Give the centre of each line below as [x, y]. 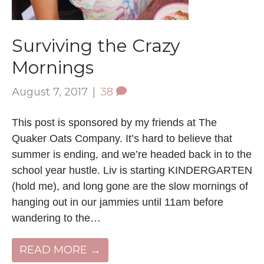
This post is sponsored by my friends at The [114, 122]
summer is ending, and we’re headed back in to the [132, 154]
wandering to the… [56, 218]
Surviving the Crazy [96, 45]
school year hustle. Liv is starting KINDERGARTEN [132, 170]
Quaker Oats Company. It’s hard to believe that [122, 138]
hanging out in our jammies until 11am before [118, 202]
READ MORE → [60, 250]
